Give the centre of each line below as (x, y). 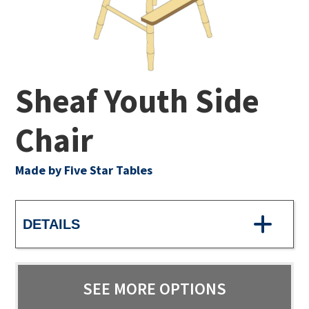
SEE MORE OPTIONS (154, 288)
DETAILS (52, 224)
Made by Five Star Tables (84, 170)
